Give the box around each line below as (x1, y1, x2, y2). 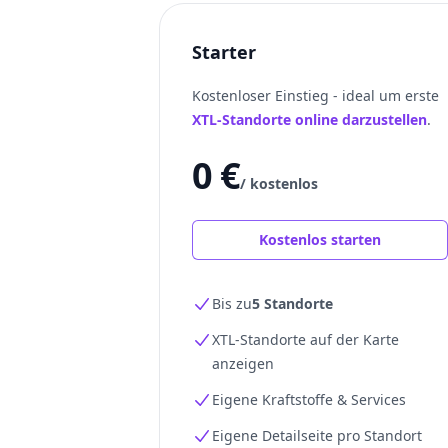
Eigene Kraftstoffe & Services (212, 390, 406, 409)
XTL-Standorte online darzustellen (192, 110, 427, 129)
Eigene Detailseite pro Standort (212, 426, 422, 445)
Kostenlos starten (259, 230, 381, 249)
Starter (192, 40, 256, 64)
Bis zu (212, 294, 252, 313)
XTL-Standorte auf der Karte (212, 330, 399, 349)
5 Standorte (252, 294, 333, 313)
